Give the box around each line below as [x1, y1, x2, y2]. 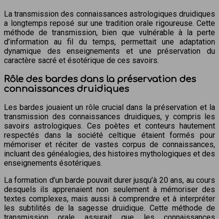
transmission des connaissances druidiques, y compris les [4, 112, 215, 122]
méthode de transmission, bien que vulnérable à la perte [4, 27, 215, 37]
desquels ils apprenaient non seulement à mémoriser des [4, 185, 215, 195]
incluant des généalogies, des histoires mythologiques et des [4, 149, 215, 159]
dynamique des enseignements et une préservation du [4, 46, 215, 56]
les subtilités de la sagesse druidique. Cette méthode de [4, 203, 215, 213]
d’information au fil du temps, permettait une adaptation [4, 37, 215, 46]
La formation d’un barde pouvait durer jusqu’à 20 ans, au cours [4, 175, 215, 185]
